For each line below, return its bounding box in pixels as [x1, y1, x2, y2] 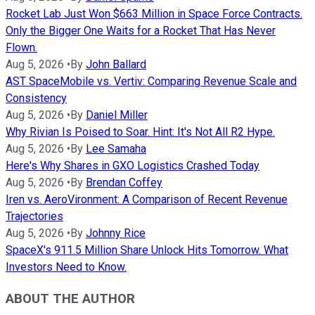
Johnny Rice [86, 226, 146, 240]
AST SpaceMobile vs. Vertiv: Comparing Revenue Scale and [6, 75, 297, 89]
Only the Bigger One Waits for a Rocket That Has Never [6, 24, 276, 38]
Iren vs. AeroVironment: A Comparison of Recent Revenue [6, 193, 288, 207]
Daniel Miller [86, 108, 148, 122]
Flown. [6, 41, 37, 55]
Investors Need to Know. [6, 260, 127, 274]
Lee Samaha [86, 142, 146, 156]
